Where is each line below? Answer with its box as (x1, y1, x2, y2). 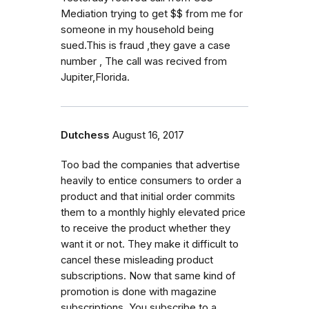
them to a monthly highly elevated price (61, 206, 246, 219)
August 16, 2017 (112, 128, 184, 141)
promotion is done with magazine (61, 285, 217, 298)
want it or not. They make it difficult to (61, 237, 239, 250)
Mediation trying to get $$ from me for (61, 7, 243, 20)
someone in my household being (61, 23, 214, 36)
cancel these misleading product (61, 253, 213, 266)
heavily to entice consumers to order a (61, 174, 241, 187)
